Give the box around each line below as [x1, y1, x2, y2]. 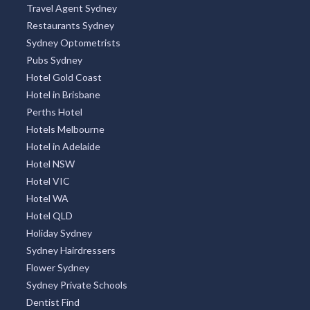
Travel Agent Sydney [26, 2, 117, 14]
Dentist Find [26, 296, 80, 308]
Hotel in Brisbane [26, 89, 100, 100]
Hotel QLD [26, 210, 73, 221]
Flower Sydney [26, 262, 89, 273]
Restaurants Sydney [26, 19, 114, 31]
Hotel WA [26, 192, 69, 204]
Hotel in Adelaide [26, 140, 100, 152]
